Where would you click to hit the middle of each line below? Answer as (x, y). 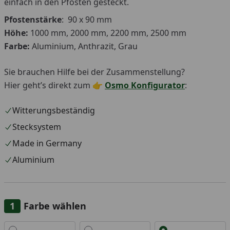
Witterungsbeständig (54, 111)
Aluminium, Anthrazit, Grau (84, 46)
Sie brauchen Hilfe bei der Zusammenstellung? (94, 72)
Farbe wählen (55, 206)
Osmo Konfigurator (145, 85)
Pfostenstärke (33, 20)
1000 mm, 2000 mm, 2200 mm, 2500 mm (107, 33)
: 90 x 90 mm (87, 20)
